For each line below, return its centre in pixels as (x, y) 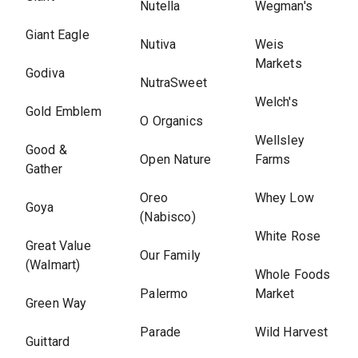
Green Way (56, 303)
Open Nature (175, 159)
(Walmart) (53, 265)
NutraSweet (173, 83)
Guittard (48, 342)
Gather (44, 169)
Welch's (276, 102)
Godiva (45, 73)
